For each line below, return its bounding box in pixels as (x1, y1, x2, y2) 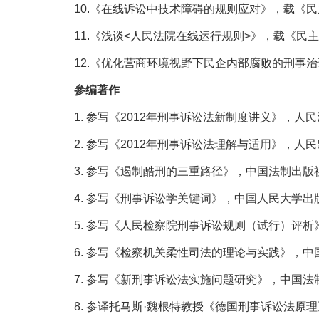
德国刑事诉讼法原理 (215, 300, 318, 313)
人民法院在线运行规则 (130, 30, 244, 43)
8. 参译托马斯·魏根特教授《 (74, 300, 215, 313)
